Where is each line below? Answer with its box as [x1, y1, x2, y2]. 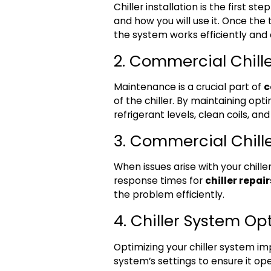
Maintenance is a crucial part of [114, 80, 264, 94]
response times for [114, 174, 206, 188]
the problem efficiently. [114, 188, 225, 201]
